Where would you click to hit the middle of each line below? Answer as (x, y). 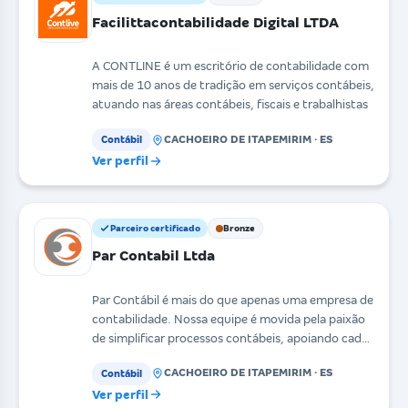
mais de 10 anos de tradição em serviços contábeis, (233, 86)
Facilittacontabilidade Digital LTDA (215, 22)
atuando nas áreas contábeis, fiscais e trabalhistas (230, 105)
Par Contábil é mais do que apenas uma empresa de (233, 300)
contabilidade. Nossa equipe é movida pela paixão (229, 319)
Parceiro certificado (155, 229)
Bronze (239, 229)
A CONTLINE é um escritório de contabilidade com (230, 66)
